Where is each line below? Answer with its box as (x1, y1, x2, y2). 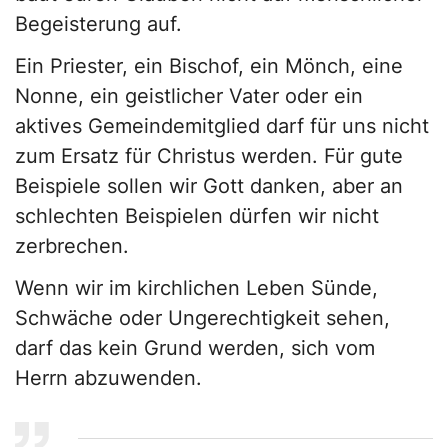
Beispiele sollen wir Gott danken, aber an (15, 174, 403, 199)
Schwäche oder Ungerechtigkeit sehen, (15, 306, 390, 331)
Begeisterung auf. (15, 12, 182, 37)
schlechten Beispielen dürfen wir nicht (15, 204, 379, 229)
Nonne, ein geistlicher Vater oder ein (15, 84, 363, 109)
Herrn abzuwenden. (15, 366, 202, 391)
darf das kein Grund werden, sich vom (15, 336, 375, 361)
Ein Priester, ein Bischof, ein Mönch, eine (15, 54, 403, 79)
